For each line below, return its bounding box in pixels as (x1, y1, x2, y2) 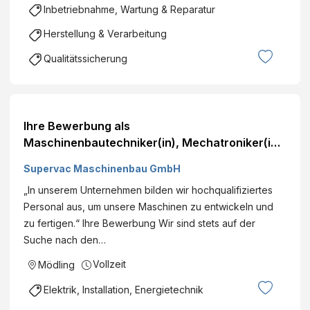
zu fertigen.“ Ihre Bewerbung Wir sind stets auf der (24, 217, 255, 229)
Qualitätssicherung (44, 52, 127, 64)
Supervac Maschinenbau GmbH (24, 162, 181, 174)
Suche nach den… (24, 233, 106, 246)
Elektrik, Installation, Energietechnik (44, 283, 203, 295)
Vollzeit (93, 257, 126, 270)
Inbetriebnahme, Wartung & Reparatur (44, 3, 215, 16)
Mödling (38, 258, 75, 271)
